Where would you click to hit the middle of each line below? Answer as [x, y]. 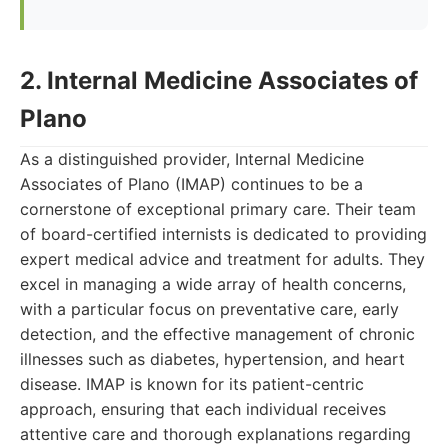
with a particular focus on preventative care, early [209, 309]
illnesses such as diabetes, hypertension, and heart [212, 359]
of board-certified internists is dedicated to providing [223, 234]
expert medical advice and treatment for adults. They [222, 259]
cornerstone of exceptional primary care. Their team [218, 209]
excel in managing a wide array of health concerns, [213, 284]
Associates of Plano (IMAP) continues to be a [191, 184]
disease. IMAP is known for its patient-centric [192, 384]
